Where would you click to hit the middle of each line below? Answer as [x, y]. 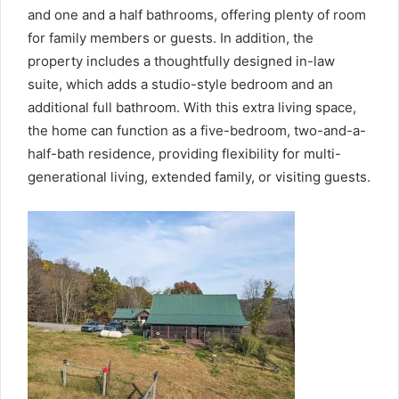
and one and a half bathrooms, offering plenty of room [197, 14]
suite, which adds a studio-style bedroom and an [180, 84]
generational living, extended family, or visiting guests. [199, 176]
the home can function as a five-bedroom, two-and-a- [197, 130]
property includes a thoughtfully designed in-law [181, 61]
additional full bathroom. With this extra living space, [192, 107]
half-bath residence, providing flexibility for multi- [184, 153]
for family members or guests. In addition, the [171, 37]
